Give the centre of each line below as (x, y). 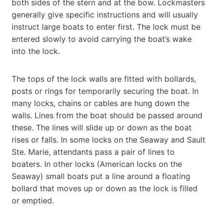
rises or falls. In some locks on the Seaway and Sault (109, 139)
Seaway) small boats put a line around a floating (101, 176)
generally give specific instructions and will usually (105, 14)
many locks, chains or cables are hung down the (100, 103)
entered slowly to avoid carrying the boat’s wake (102, 39)
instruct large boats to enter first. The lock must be (106, 27)
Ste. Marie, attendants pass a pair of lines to (93, 152)
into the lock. (36, 51)
